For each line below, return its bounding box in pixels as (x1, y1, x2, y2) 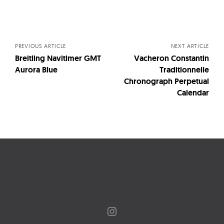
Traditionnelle (159, 64, 209, 75)
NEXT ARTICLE (170, 42, 209, 49)
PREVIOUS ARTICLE (15, 42, 66, 49)
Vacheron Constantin (134, 52, 209, 63)
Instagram (105, 203, 159, 218)
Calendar (177, 87, 209, 98)
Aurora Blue (15, 64, 57, 75)
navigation (14, 19, 91, 41)
